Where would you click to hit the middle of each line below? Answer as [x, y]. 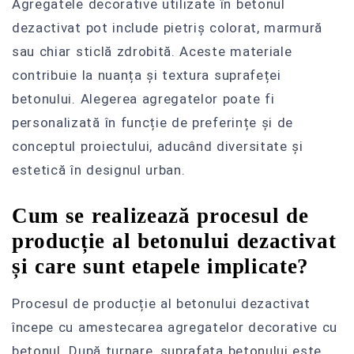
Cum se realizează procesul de [160, 215]
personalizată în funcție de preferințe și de [153, 123]
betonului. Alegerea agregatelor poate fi [143, 99]
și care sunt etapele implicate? [161, 266]
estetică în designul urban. [99, 170]
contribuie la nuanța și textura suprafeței [147, 75]
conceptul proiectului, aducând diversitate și [158, 147]
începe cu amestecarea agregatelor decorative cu [175, 327]
